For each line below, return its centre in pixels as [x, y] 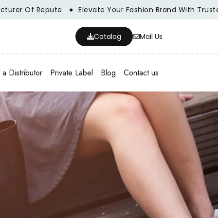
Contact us [141, 73]
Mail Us [151, 36]
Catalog [108, 36]
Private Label [72, 73]
